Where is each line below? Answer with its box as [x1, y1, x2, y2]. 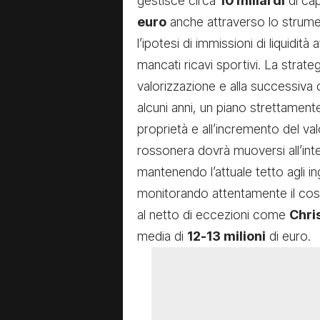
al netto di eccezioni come [137, 207, 289, 223]
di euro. [266, 229, 311, 244]
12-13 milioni [187, 229, 266, 244]
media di [137, 229, 187, 244]
